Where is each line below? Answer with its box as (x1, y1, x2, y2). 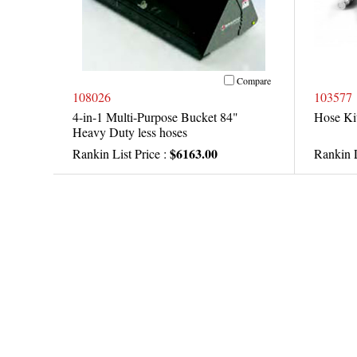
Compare (236, 73, 271, 87)
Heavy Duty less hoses (73, 124, 187, 141)
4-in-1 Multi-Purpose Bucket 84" (73, 108, 238, 126)
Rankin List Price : (73, 145, 170, 163)
